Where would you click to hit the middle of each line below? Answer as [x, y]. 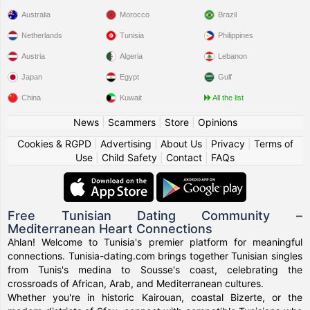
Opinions [217, 122]
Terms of [273, 143]
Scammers [131, 122]
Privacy [228, 143]
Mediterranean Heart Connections [110, 228]
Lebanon [232, 56]
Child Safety [129, 157]
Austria [34, 56]
